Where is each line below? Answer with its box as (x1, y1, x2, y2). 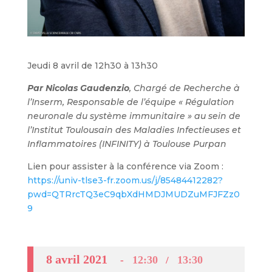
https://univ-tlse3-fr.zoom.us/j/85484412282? (27, 174, 223, 186)
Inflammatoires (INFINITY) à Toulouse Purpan (27, 138, 226, 149)
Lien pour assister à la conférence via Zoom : (27, 160, 223, 172)
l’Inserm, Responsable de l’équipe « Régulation (27, 96, 234, 107)
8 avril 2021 (46, 252, 107, 266)
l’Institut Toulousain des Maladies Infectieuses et (27, 124, 241, 135)
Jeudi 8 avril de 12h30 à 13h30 (27, 59, 158, 71)
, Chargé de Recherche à (129, 82, 240, 93)
